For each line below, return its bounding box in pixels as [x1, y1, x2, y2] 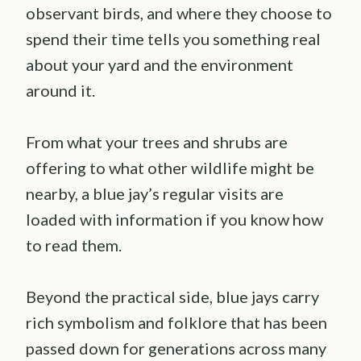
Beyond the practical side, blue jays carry [26, 287, 319, 307]
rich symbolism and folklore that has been [26, 313, 327, 333]
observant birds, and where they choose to [26, 3, 332, 23]
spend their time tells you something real [26, 29, 321, 49]
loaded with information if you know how [26, 210, 323, 230]
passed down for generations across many [26, 338, 326, 359]
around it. [26, 81, 95, 101]
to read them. [26, 235, 122, 255]
